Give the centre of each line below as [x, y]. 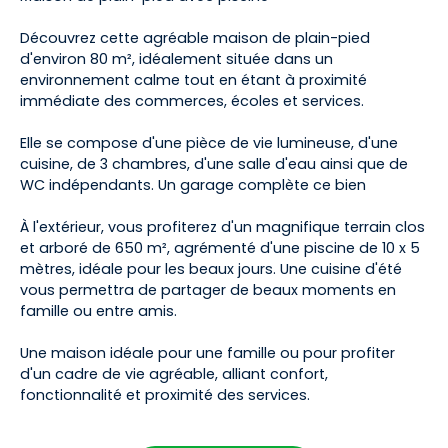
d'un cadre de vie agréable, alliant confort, [174, 374]
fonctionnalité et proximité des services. [165, 395]
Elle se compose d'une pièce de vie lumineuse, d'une [209, 143]
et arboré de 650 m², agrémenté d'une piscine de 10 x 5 [220, 248]
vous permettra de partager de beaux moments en [208, 290]
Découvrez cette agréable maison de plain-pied [195, 38]
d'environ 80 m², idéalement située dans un [176, 59]
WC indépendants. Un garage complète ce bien [193, 185]
